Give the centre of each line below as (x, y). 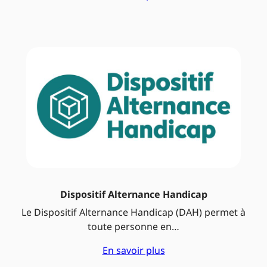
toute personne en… (133, 226)
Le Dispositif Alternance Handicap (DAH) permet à (133, 212)
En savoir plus (133, 250)
